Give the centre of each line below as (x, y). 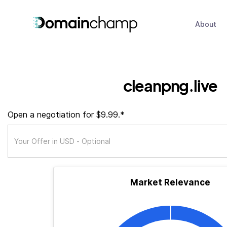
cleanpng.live (170, 85)
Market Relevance (170, 182)
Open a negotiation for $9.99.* (66, 115)
